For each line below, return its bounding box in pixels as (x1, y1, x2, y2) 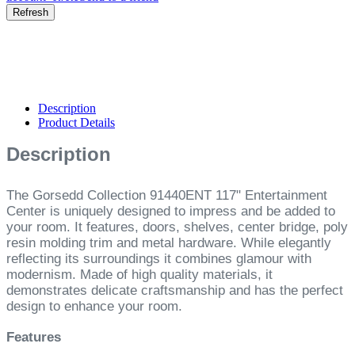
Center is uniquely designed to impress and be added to (6, 203, 335, 219)
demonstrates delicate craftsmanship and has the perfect (6, 282, 343, 298)
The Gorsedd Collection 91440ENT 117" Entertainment (6, 187, 327, 203)
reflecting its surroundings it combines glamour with (6, 250, 311, 266)
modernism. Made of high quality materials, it (6, 266, 273, 282)
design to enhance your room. (6, 298, 182, 314)
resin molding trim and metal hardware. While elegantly (6, 235, 331, 250)
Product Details (38, 116, 115, 130)
